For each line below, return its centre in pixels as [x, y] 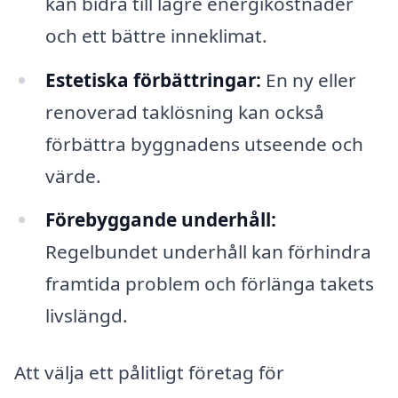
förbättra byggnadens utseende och [204, 143]
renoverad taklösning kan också [184, 111]
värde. [73, 175]
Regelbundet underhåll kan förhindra [208, 252]
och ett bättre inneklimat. [156, 35]
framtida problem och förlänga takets [209, 284]
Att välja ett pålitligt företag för [149, 373]
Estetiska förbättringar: [153, 80]
